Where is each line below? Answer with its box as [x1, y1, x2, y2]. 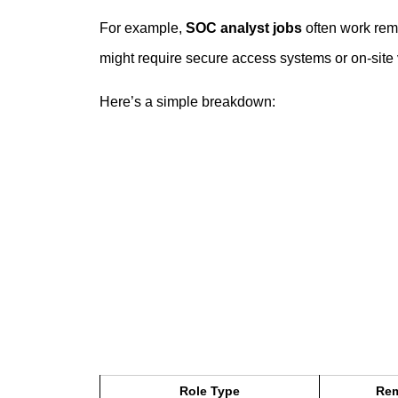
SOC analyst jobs [186, 20, 302, 36]
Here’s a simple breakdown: [99, 93, 275, 109]
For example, [99, 20, 186, 36]
